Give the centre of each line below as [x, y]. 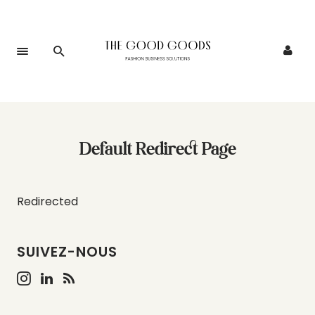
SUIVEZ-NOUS [67, 252]
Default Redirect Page [157, 148]
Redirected [47, 201]
